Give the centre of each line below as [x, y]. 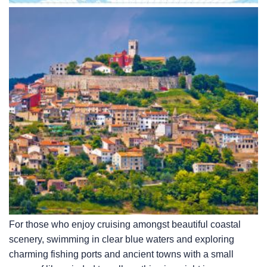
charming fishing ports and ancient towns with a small [121, 254]
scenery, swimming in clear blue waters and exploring [122, 240]
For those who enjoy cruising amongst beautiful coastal [125, 225]
